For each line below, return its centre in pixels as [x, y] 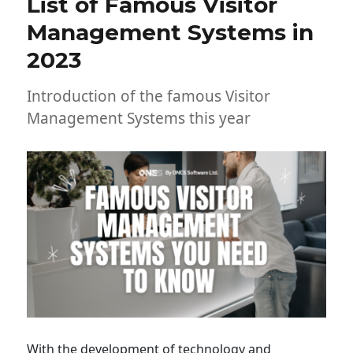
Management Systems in [171, 32]
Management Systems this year [139, 118]
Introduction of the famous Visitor [149, 96]
